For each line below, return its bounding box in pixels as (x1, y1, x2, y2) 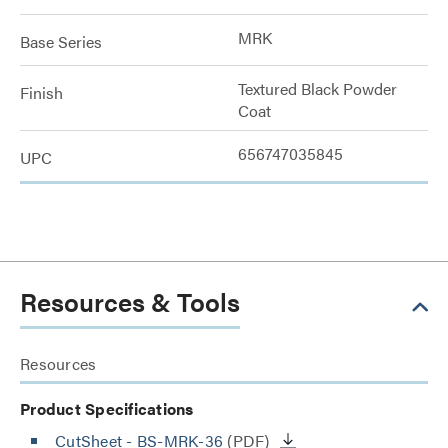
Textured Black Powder (238, 77, 397, 100)
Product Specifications (20, 397, 194, 420)
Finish (20, 81, 63, 104)
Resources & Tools (20, 283, 240, 320)
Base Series (20, 30, 102, 53)
